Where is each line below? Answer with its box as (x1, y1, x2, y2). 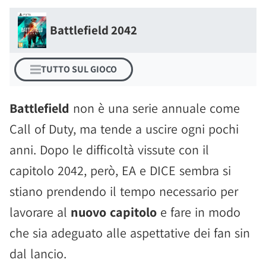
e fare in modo (157, 204, 240, 220)
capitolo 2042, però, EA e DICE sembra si (9, 162, 231, 179)
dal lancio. (9, 245, 66, 262)
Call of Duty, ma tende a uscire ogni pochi (9, 121, 239, 137)
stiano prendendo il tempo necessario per (9, 183, 238, 199)
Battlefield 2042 (50, 22, 137, 38)
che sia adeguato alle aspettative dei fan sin (9, 224, 250, 241)
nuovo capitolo (71, 204, 157, 220)
